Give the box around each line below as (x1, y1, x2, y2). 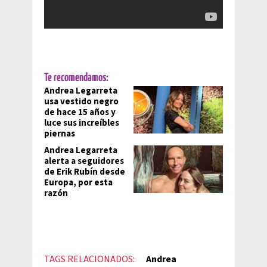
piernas (44, 128, 75, 140)
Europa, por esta (44, 176, 113, 189)
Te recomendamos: (44, 72, 108, 83)
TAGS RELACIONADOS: (44, 253, 135, 266)
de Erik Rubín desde (44, 166, 125, 178)
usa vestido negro (44, 95, 119, 108)
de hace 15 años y (44, 106, 116, 119)
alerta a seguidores (44, 155, 124, 167)
